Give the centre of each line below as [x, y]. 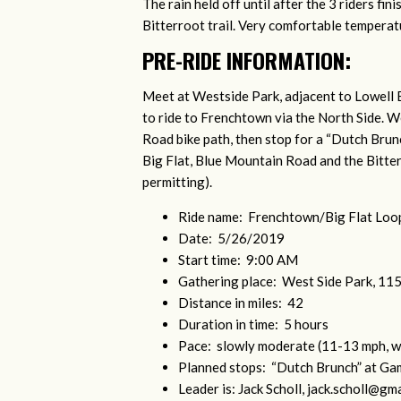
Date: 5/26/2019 [231, 239]
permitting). [177, 182]
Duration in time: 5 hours [255, 324]
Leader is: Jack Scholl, [243, 389]
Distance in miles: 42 [241, 303]
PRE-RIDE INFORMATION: [247, 60]
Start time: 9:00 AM [238, 260]
